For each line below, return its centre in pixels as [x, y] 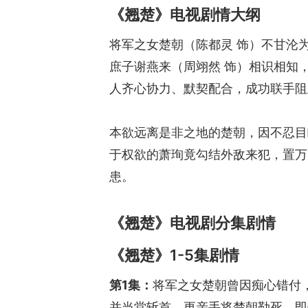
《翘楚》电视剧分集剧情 [192, 223]
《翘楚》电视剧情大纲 [185, 15]
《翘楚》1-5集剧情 [174, 255]
